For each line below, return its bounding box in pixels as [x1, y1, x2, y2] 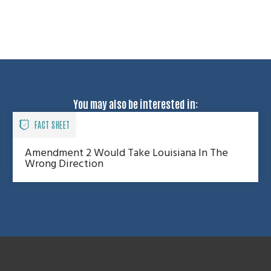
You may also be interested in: [73, 96, 198, 111]
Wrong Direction [24, 155, 103, 174]
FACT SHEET [34, 119, 70, 131]
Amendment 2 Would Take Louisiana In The [24, 145, 228, 163]
